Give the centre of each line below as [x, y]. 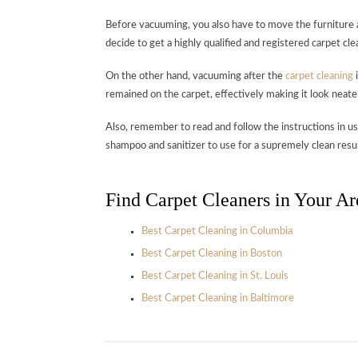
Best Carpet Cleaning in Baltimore [218, 298]
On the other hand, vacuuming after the [195, 76]
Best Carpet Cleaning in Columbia [217, 231]
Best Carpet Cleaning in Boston [212, 253]
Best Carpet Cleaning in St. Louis [215, 276]
